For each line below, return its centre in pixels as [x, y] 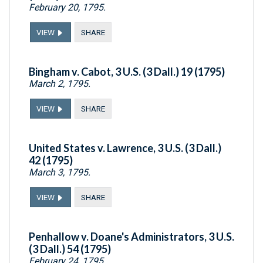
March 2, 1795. [60, 84]
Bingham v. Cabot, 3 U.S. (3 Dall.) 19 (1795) [127, 72]
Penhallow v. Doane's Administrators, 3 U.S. [131, 237]
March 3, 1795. [60, 173]
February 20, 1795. [67, 8]
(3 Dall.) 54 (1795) [70, 249]
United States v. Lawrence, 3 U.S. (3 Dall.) [125, 148]
